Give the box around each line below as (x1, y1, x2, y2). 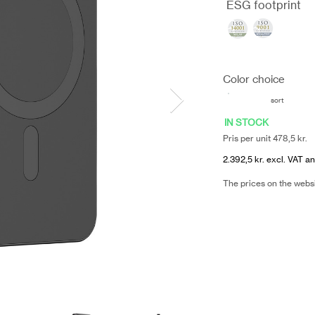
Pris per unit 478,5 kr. (223, 133, 307, 143)
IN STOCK (224, 117, 269, 128)
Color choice (223, 72, 285, 86)
